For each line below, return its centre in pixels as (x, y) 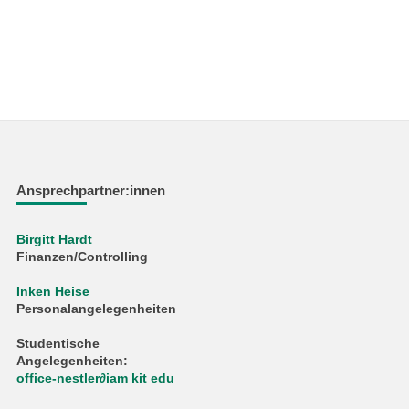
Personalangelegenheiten (97, 309)
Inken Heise (53, 291)
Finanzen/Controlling (83, 257)
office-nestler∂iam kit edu (96, 378)
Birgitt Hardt (55, 239)
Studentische (58, 343)
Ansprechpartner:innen (91, 190)
